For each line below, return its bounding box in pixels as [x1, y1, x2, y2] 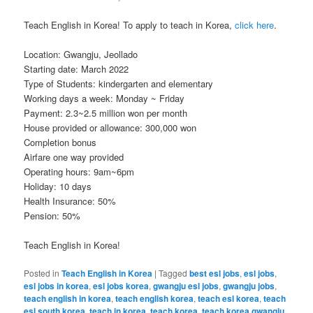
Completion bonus [24, 136, 97, 149]
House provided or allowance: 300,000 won [24, 121, 197, 134]
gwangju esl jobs [153, 279, 219, 293]
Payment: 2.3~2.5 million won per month [24, 106, 188, 119]
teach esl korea [198, 292, 260, 305]
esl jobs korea [93, 279, 150, 293]
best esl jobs [189, 267, 240, 280]
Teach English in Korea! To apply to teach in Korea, [24, 17, 235, 31]
